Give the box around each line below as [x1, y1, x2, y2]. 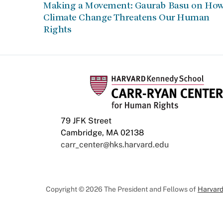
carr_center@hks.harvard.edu [61, 140, 169, 149]
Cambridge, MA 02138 [61, 128, 144, 137]
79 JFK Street [61, 116, 111, 125]
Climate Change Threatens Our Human [43, 12, 210, 22]
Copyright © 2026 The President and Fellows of [46, 185, 198, 193]
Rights [43, 24, 72, 34]
